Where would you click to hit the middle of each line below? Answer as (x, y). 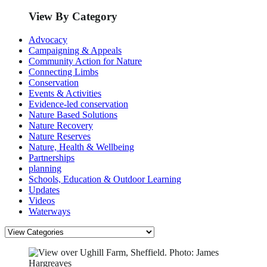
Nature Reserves (60, 136)
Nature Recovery (61, 125)
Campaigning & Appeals (75, 50)
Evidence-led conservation (78, 104)
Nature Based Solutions (73, 114)
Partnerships (52, 157)
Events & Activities (65, 93)
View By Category (73, 17)
